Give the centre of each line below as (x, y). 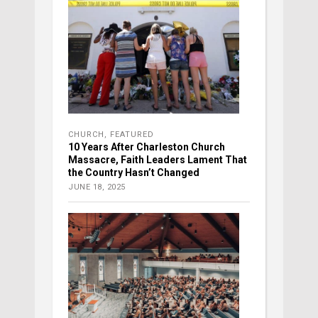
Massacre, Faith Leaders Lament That (158, 160)
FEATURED (132, 135)
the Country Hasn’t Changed (134, 173)
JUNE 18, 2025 (97, 187)
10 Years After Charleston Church (147, 147)
